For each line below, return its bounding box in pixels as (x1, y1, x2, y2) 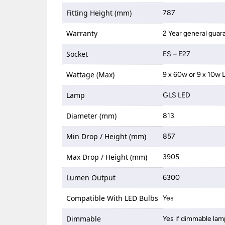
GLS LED (163, 90, 191, 99)
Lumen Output (66, 172, 116, 182)
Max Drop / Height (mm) (66, 152, 148, 162)
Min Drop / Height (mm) (66, 131, 147, 141)
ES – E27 (163, 49, 191, 58)
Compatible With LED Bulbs (66, 193, 159, 203)
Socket (66, 49, 88, 59)
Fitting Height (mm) (66, 8, 132, 18)
